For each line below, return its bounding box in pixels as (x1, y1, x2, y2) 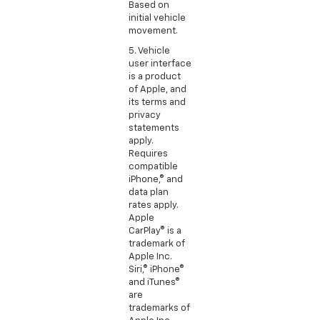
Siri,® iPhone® (129, 264, 184, 274)
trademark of (129, 239, 185, 249)
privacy (129, 110, 161, 120)
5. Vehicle (129, 46, 170, 56)
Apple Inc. (129, 251, 172, 261)
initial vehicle (129, 13, 186, 23)
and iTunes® (129, 277, 180, 287)
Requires (129, 149, 168, 159)
